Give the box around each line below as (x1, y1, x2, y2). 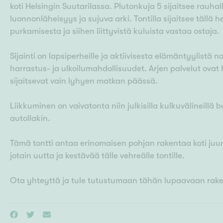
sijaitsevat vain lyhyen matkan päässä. (10, 76, 158, 86)
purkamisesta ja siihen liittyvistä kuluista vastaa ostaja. (10, 26, 220, 36)
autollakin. (10, 113, 50, 123)
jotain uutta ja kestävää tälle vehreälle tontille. (10, 151, 185, 161)
